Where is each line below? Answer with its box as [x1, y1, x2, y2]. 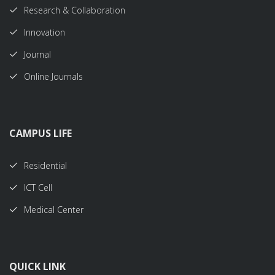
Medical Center [24, 204, 83, 215]
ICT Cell [24, 182, 52, 193]
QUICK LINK [9, 260, 66, 273]
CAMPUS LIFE [9, 126, 72, 140]
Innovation [24, 26, 65, 38]
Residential [24, 160, 67, 171]
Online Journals [24, 71, 83, 82]
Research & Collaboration [24, 4, 125, 16]
